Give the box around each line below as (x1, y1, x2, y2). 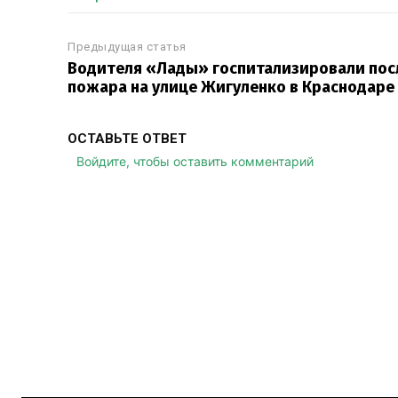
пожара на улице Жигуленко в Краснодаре (68, 77, 394, 97)
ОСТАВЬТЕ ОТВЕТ (68, 131, 187, 147)
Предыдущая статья (68, 40, 187, 53)
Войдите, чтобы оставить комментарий (76, 154, 314, 169)
